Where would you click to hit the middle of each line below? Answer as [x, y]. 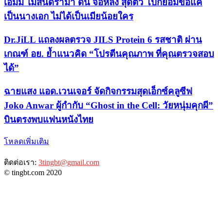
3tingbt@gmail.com [69, 163]
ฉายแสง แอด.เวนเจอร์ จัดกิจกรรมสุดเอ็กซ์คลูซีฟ [98, 91]
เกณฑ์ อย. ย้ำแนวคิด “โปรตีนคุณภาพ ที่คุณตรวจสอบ [109, 54]
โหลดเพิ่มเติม [27, 142]
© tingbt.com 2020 [33, 173]
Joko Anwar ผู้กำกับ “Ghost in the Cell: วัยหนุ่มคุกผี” [109, 105]
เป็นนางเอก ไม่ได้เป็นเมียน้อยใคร [69, 17]
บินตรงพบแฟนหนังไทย [49, 119]
